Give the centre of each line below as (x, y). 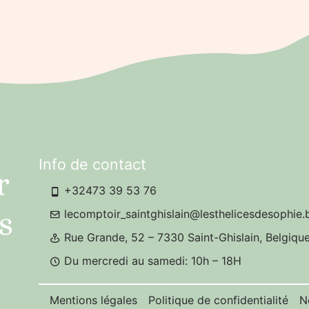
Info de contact (93, 165)
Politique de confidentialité (219, 300)
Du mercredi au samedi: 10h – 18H (151, 260)
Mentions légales (94, 300)
